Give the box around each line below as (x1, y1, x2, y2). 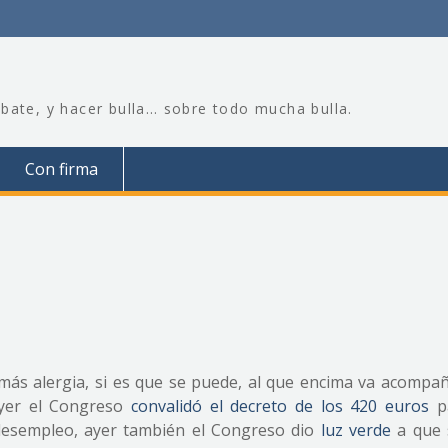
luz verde (320, 419, 392, 441)
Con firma (25, 158, 98, 180)
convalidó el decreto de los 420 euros (131, 395, 430, 417)
